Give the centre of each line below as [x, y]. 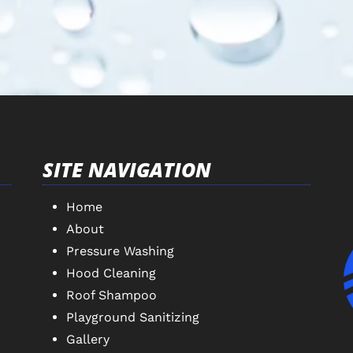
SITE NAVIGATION [127, 169]
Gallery [88, 339]
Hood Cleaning [111, 273]
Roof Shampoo [111, 295]
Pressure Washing [120, 251]
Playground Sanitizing [133, 317]
